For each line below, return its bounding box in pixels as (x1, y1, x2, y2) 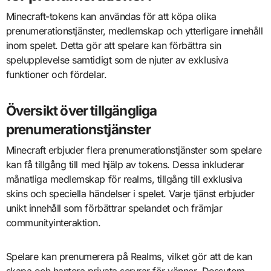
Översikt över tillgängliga (5, 102, 157, 119)
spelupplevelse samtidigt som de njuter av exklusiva (5, 54, 229, 67)
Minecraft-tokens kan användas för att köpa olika (5, 10, 217, 23)
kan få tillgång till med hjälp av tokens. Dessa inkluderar (5, 158, 244, 171)
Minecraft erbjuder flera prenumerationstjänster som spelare (5, 143, 262, 156)
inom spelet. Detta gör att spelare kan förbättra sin (5, 39, 221, 52)
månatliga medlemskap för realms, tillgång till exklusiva (5, 172, 243, 185)
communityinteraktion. (5, 216, 101, 229)
